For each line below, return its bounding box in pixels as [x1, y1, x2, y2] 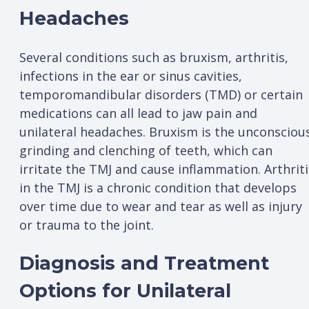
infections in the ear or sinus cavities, [19, 67, 242, 84]
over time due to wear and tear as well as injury [19, 197, 302, 215]
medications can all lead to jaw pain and [19, 104, 257, 121]
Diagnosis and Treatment [19, 252, 269, 275]
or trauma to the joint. [19, 216, 157, 233]
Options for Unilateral [19, 279, 231, 303]
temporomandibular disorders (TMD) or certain [19, 86, 303, 103]
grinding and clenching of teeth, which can [19, 141, 272, 159]
